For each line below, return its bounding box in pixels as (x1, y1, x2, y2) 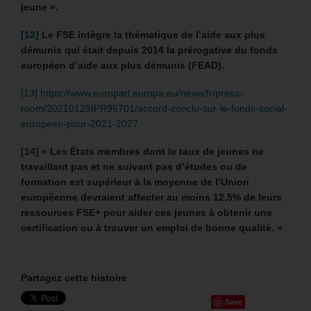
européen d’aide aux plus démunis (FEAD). (21, 59, 224, 71)
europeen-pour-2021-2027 (21, 117, 138, 129)
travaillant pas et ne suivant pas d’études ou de (21, 160, 247, 172)
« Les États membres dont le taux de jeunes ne (42, 145, 264, 157)
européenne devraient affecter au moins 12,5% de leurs (21, 191, 282, 203)
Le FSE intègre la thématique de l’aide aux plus (39, 28, 265, 40)
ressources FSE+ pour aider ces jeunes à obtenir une (21, 206, 272, 218)
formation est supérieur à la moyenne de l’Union (21, 176, 249, 187)
